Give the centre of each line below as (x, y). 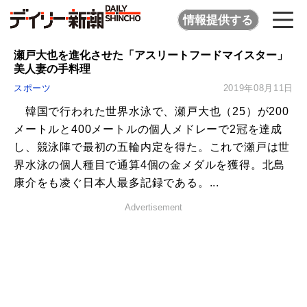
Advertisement (153, 208)
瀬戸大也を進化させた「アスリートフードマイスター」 (151, 55)
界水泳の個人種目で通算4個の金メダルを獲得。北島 (150, 165)
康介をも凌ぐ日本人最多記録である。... (116, 183)
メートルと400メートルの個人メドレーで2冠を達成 (148, 130)
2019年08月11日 (258, 88)
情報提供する (218, 20)
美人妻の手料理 (52, 69)
